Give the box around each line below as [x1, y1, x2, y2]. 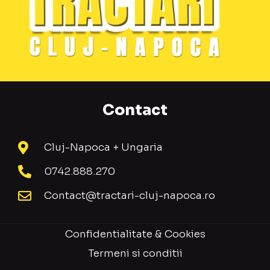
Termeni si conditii [87, 247, 183, 260]
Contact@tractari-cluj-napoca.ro [43, 189, 215, 202]
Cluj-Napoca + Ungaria [43, 141, 163, 154]
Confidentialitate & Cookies [64, 228, 206, 241]
